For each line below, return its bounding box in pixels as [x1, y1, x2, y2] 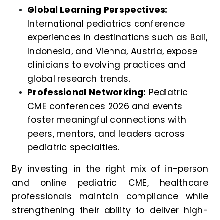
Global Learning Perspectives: [27, 4, 168, 16]
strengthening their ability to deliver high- [12, 204, 208, 217]
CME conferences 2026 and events [27, 100, 183, 112]
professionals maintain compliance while [12, 191, 208, 203]
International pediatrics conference [27, 18, 185, 30]
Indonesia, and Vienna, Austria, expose [27, 45, 198, 57]
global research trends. [27, 73, 130, 85]
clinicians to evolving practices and [27, 59, 186, 71]
